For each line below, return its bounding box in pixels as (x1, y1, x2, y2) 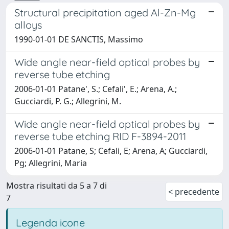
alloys (14, 18, 42, 31)
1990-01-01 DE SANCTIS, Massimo (14, 33, 143, 45)
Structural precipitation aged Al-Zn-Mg (14, 6, 196, 19)
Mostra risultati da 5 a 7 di (6, 179, 107, 191)
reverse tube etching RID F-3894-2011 (14, 129, 186, 143)
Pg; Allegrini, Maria (14, 157, 87, 169)
